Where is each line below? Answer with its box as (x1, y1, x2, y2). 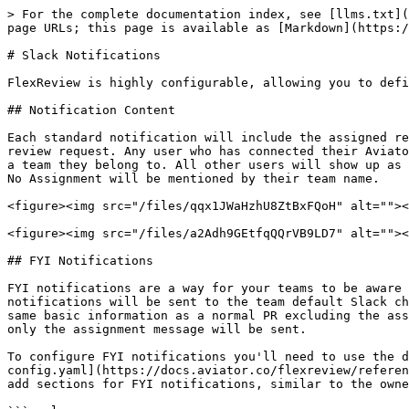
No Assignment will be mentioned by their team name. (7, 172, 380, 185)
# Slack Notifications (7, 48, 161, 62)
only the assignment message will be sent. (7, 322, 307, 336)
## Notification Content (7, 103, 175, 117)
